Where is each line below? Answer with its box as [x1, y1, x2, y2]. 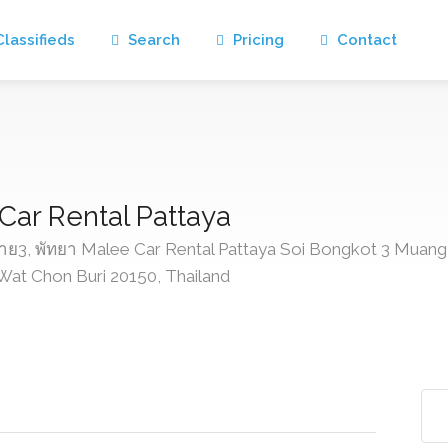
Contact [333, 31, 397, 49]
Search [124, 31, 180, 49]
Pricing [229, 31, 284, 49]
